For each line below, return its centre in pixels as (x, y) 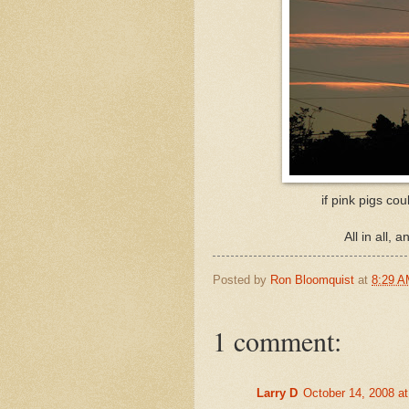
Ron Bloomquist (312, 279)
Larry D (277, 393)
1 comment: (277, 341)
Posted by (241, 279)
